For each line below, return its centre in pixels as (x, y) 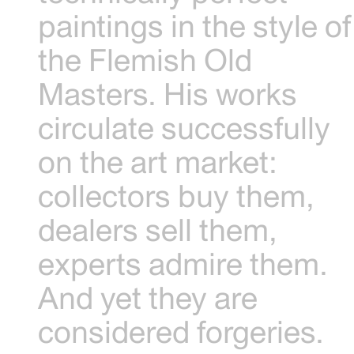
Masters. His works (168, 93)
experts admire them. (183, 263)
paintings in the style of (195, 25)
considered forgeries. (181, 331)
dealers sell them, (158, 229)
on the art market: (158, 161)
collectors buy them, (177, 195)
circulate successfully (185, 127)
